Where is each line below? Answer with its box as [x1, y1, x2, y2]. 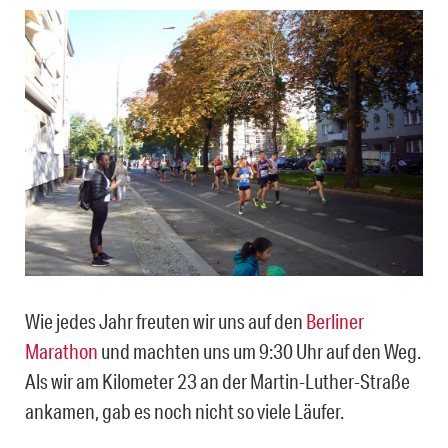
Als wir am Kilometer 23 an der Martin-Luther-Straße [25, 368, 410, 393]
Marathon [25, 338, 98, 363]
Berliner [306, 308, 364, 333]
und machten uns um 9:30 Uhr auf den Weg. [98, 338, 421, 363]
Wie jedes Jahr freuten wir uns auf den [25, 308, 306, 333]
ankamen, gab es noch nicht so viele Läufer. [25, 398, 344, 423]
